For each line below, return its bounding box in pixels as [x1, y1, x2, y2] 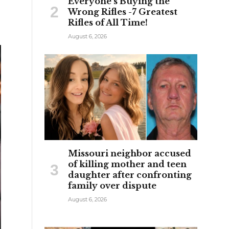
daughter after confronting [68, 170, 192, 180]
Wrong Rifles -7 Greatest [68, 6, 177, 17]
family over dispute [68, 180, 156, 191]
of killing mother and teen [68, 159, 187, 170]
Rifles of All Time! [68, 17, 148, 28]
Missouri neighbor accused [68, 148, 191, 159]
